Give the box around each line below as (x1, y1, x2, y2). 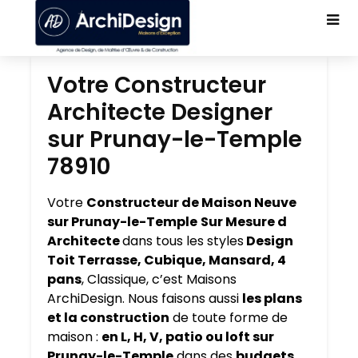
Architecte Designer (47, 97, 272, 128)
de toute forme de (169, 308, 288, 327)
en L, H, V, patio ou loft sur (101, 328, 274, 346)
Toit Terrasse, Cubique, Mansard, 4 (47, 251, 286, 269)
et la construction (47, 308, 169, 327)
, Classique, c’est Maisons (82, 270, 237, 288)
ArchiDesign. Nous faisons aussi (47, 289, 242, 308)
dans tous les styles (122, 232, 244, 250)
